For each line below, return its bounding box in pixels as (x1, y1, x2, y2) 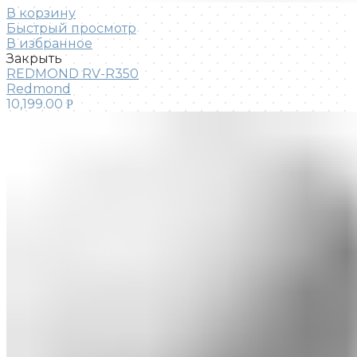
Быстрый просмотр (6, 21, 136, 37)
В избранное (6, 36, 92, 52)
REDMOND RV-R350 (6, 66, 139, 82)
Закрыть (6, 51, 62, 67)
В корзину (6, 6, 76, 22)
